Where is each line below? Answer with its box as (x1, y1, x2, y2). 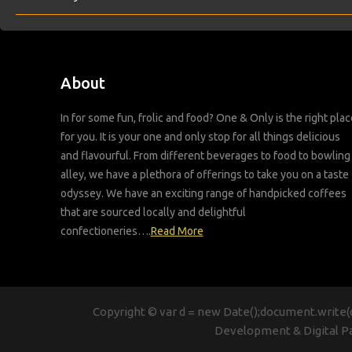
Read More (150, 224, 203, 237)
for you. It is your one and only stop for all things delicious (60, 130, 340, 143)
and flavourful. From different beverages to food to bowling (60, 148, 350, 162)
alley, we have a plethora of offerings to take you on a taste (60, 167, 349, 181)
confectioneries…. (60, 224, 151, 237)
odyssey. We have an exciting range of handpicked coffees (60, 186, 346, 200)
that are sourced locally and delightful (60, 205, 246, 218)
